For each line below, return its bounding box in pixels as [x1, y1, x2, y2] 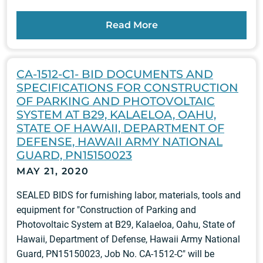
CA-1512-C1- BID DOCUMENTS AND [16, 67, 213, 82]
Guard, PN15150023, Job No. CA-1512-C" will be [16, 248, 214, 260]
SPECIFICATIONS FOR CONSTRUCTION [16, 80, 238, 95]
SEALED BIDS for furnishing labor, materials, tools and [16, 190, 241, 201]
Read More [105, 19, 158, 31]
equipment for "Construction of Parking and [16, 204, 196, 216]
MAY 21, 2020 [16, 166, 89, 177]
